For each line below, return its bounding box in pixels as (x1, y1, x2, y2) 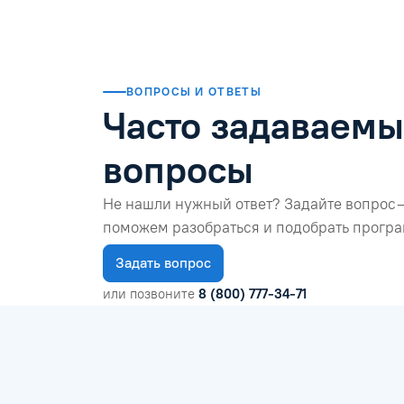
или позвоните (103, 285, 198, 302)
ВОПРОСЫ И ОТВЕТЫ (126, 84, 262, 98)
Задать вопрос (115, 253, 211, 271)
